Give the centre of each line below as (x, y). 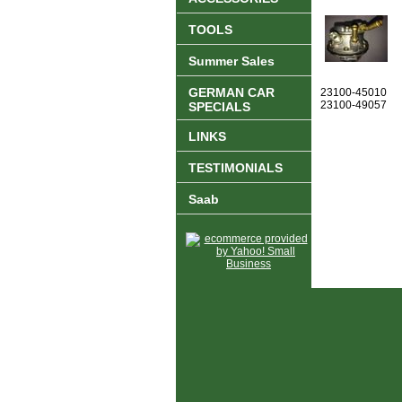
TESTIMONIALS (236, 168)
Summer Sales (232, 61)
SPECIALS (219, 107)
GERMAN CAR (232, 93)
